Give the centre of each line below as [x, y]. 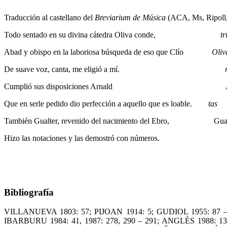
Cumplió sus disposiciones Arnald [115, 86]
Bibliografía [29, 192]
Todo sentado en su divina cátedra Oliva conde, [112, 34]
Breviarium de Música [130, 17]
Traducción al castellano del [49, 17]
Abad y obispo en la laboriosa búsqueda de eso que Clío [108, 52]
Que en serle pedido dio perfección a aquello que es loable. [106, 103]
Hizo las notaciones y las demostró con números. [82, 138]
